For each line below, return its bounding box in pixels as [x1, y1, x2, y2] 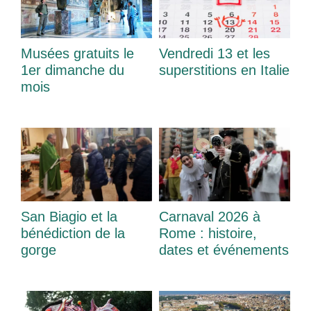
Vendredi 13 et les [159, 46, 270, 62]
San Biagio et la [21, 209, 117, 225]
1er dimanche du [21, 62, 124, 78]
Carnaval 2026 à [159, 209, 260, 225]
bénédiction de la [21, 226, 125, 242]
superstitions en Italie [159, 62, 289, 78]
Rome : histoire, [159, 226, 257, 242]
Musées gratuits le [21, 46, 134, 62]
